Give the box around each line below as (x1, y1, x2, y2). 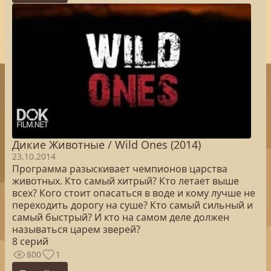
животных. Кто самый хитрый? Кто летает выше (12, 174, 239, 188)
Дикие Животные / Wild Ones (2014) (12, 137, 201, 152)
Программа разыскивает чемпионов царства (12, 162, 227, 175)
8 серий (12, 235, 48, 248)
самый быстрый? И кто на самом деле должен (12, 211, 229, 224)
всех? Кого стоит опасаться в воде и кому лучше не (12, 186, 255, 200)
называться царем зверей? (12, 223, 140, 236)
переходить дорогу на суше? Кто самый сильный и (12, 198, 253, 212)
